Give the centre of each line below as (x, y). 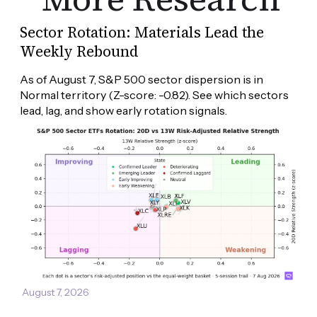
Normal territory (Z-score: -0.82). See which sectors (155, 95)
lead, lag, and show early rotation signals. (123, 111)
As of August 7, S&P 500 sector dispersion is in (143, 80)
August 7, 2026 (56, 293)
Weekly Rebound (79, 52)
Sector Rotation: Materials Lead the (142, 33)
